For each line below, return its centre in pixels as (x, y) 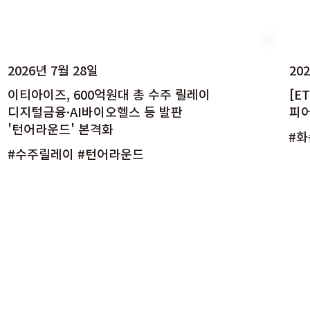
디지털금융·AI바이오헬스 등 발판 (95, 112)
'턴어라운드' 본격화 (60, 129)
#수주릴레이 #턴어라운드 (75, 154)
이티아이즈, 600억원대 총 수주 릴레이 (109, 95)
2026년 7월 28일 (53, 71)
